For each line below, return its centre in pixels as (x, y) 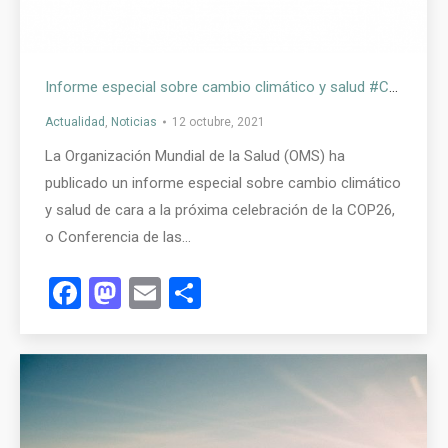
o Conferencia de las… (118, 236)
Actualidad (75, 121)
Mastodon (191, 292)
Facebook (147, 292)
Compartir (271, 292)
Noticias (134, 121)
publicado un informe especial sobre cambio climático (223, 182)
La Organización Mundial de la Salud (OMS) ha (195, 155)
